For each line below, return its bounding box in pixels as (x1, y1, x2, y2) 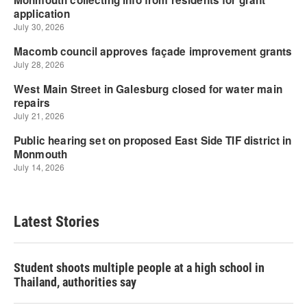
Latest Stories (14, 213, 99, 230)
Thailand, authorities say (14, 275, 136, 289)
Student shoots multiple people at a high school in (14, 260, 265, 275)
